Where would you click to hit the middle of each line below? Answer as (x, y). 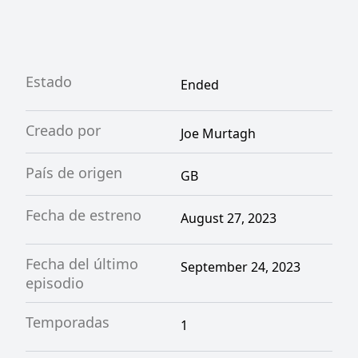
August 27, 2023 (229, 218)
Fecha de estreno (84, 215)
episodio (55, 283)
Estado (49, 82)
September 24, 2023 (241, 267)
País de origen (74, 173)
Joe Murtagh (218, 133)
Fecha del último (82, 264)
